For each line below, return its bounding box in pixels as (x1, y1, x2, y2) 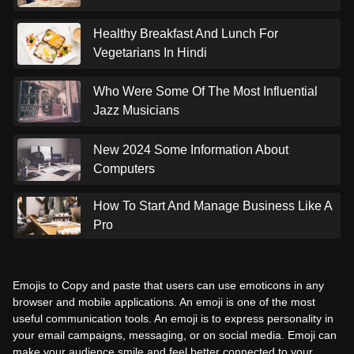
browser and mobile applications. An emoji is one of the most (13, 295, 315, 308)
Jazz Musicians (93, 104, 179, 118)
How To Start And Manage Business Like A (93, 198, 332, 213)
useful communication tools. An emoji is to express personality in (13, 311, 333, 325)
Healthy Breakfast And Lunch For (93, 27, 278, 41)
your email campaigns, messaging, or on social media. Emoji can (13, 328, 337, 341)
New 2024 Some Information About (93, 142, 288, 156)
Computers (93, 161, 155, 175)
